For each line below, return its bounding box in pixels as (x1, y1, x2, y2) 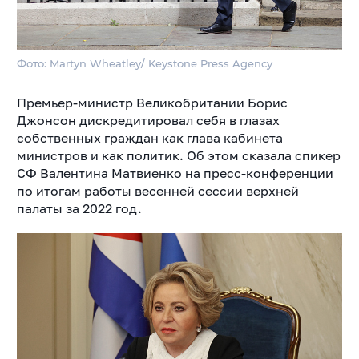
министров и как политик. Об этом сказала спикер (16, 147, 341, 164)
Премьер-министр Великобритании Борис (16, 95, 288, 111)
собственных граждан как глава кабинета (16, 130, 283, 147)
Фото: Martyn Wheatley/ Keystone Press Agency (16, 57, 272, 71)
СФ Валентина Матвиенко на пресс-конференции (16, 165, 333, 182)
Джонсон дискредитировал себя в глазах (16, 112, 280, 129)
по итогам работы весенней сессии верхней (16, 183, 299, 200)
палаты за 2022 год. (16, 200, 142, 217)
